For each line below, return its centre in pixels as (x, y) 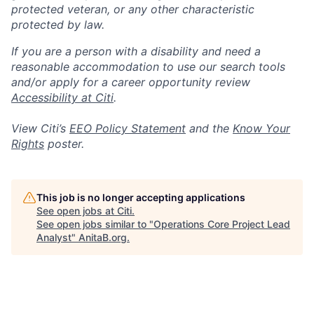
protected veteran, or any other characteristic (133, 9)
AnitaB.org (103, 237)
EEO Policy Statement (128, 128)
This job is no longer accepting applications (141, 197)
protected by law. (58, 25)
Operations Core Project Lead (222, 224)
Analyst (54, 237)
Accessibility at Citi (62, 97)
